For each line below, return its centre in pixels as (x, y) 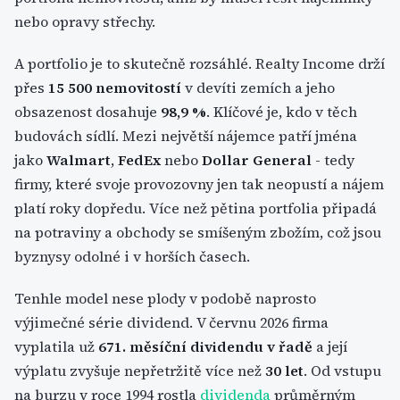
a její (330, 346)
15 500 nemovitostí (115, 87)
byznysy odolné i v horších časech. (132, 256)
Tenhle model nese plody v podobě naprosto (165, 298)
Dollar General (257, 160)
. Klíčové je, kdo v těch (282, 112)
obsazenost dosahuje (87, 112)
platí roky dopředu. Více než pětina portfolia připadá (196, 208)
